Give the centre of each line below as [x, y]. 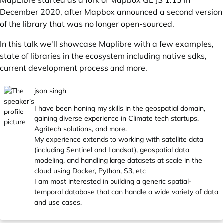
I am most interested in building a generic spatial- [113, 181]
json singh [50, 91]
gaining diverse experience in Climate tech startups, [116, 118]
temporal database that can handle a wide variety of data [126, 192]
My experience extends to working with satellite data [119, 139]
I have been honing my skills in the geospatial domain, [120, 108]
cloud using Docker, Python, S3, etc [90, 171]
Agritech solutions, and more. [81, 129]
